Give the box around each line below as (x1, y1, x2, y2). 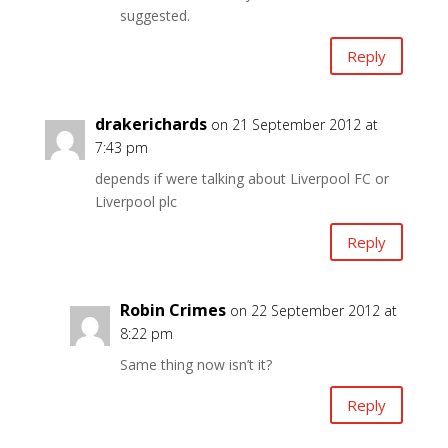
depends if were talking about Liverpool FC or (94, 169, 389, 188)
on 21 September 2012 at (210, 115, 378, 134)
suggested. (119, 6, 190, 25)
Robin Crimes (119, 299, 226, 321)
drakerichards (94, 113, 207, 135)
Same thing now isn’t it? (119, 355, 272, 374)
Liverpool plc (94, 192, 177, 211)
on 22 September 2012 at (229, 301, 397, 320)
